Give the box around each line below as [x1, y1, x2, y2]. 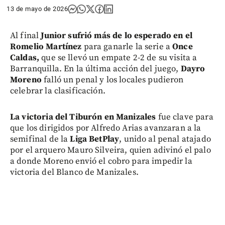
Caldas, [10, 52, 40, 63]
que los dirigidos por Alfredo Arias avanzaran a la [10, 122, 201, 134]
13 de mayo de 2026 [7, 5, 68, 13]
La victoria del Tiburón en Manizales [10, 111, 158, 123]
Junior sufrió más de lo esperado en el [39, 30, 193, 41]
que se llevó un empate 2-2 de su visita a [39, 52, 197, 63]
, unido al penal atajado [119, 133, 211, 145]
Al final [10, 30, 39, 41]
